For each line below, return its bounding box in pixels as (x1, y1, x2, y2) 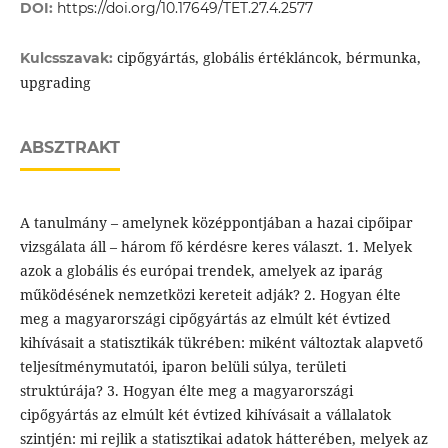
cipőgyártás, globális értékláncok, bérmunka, (116, 48, 421, 68)
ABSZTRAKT (19, 138, 120, 158)
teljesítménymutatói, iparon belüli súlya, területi (19, 357, 346, 377)
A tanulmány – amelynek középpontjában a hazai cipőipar (19, 213, 413, 233)
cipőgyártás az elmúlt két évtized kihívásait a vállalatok (19, 405, 391, 425)
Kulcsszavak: (19, 49, 117, 68)
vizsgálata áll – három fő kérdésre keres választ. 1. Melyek (19, 237, 412, 257)
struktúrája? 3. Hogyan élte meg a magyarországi (19, 381, 353, 401)
